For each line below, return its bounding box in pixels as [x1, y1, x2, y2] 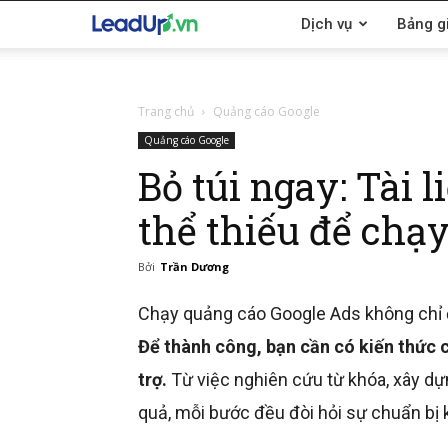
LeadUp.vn [197, 13, 265, 32]
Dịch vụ [301, 15, 352, 33]
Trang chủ [138, 103, 194, 120]
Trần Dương [160, 259, 229, 274]
